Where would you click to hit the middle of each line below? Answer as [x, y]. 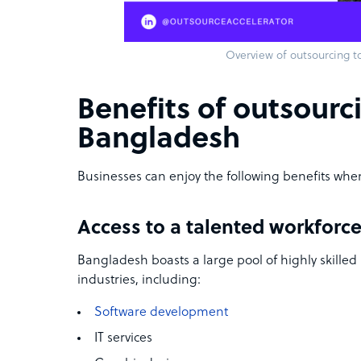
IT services [123, 338]
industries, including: [139, 280]
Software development [161, 313]
